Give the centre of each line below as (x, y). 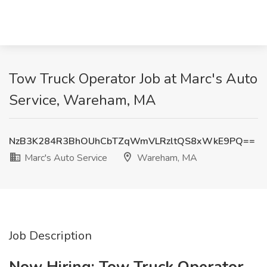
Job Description (50, 236)
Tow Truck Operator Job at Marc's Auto (133, 79)
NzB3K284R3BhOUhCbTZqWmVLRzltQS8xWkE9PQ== (132, 141)
